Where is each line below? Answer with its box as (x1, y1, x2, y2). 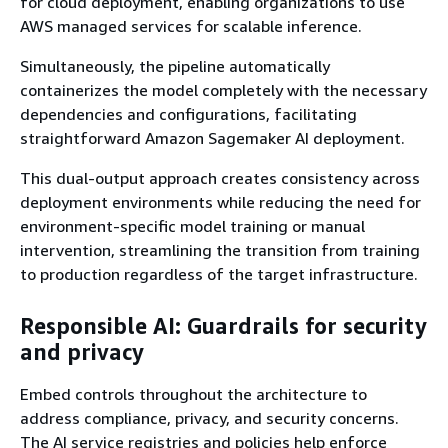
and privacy (20, 339, 144, 366)
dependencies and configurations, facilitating (20, 103, 357, 124)
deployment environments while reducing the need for (20, 191, 421, 212)
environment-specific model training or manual (20, 215, 365, 236)
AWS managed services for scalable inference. (20, 15, 362, 36)
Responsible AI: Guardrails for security (20, 313, 427, 340)
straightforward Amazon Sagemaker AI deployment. (20, 127, 405, 148)
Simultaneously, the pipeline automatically (20, 55, 330, 76)
